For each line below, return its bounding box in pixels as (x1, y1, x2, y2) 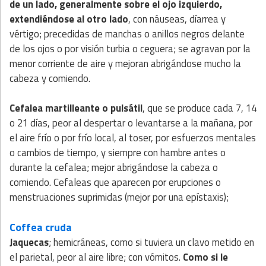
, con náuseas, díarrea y (128, 11, 226, 27)
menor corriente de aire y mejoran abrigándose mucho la (9, 56, 241, 72)
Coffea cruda (9, 219, 72, 236)
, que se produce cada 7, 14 (142, 100, 256, 116)
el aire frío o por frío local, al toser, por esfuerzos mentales (9, 130, 256, 146)
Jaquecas (9, 235, 49, 251)
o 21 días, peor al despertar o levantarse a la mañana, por (9, 115, 252, 131)
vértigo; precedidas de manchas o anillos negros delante (9, 26, 245, 42)
